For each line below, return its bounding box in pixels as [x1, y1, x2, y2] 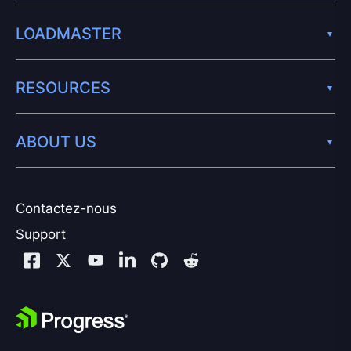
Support [16, 226, 66, 243]
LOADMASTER [16, 24, 121, 43]
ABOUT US [16, 132, 96, 151]
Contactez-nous [16, 200, 117, 216]
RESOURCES [16, 78, 110, 97]
